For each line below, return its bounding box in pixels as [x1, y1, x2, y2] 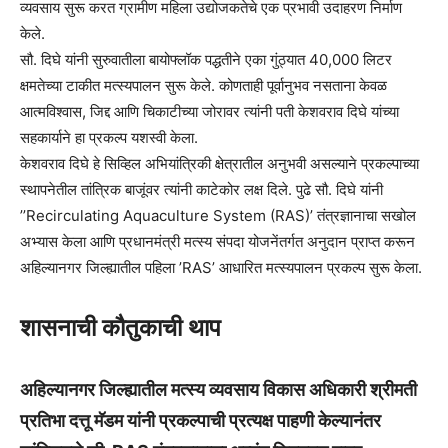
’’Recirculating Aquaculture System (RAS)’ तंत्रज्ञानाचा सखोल [20, 205, 416, 225]
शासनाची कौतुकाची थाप [20, 312, 221, 342]
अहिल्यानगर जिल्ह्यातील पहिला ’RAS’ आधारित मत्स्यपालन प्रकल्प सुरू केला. [20, 257, 422, 277]
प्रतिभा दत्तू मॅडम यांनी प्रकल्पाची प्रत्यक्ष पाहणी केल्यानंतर [20, 409, 381, 431]
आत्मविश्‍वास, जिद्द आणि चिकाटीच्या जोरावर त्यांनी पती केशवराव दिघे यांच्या [20, 101, 399, 121]
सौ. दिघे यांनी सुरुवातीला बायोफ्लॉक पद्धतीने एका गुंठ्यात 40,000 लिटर [20, 49, 392, 69]
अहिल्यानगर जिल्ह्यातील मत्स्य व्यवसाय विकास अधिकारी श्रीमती [20, 378, 417, 400]
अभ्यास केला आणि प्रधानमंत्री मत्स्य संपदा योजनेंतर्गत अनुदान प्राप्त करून [20, 231, 415, 251]
